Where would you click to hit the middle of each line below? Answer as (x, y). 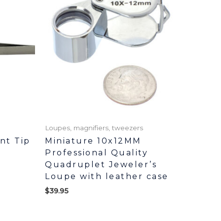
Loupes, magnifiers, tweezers (94, 128)
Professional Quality (96, 153)
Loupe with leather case (107, 177)
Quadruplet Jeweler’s (101, 165)
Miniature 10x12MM (93, 141)
